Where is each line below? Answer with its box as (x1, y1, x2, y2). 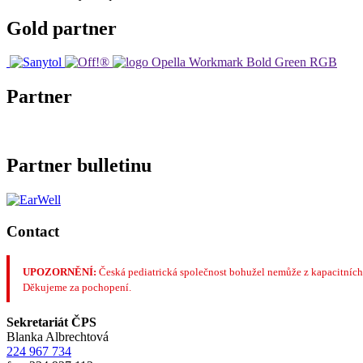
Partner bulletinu (6, 155, 152, 177)
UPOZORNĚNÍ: (23, 266, 96, 279)
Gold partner (6, 17, 117, 39)
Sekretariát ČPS (6, 314, 96, 329)
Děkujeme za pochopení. (23, 281, 131, 294)
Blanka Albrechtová (6, 329, 109, 344)
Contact (6, 222, 59, 240)
